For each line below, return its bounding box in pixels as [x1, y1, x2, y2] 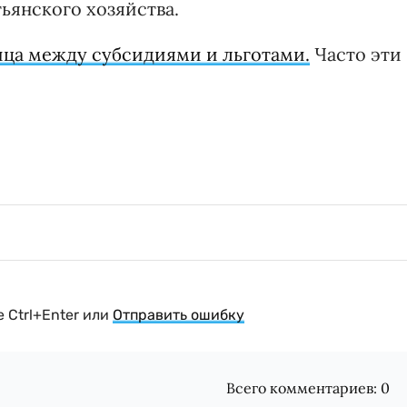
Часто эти [310, 43, 402, 66]
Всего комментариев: [226, 379, 382, 398]
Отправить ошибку [113, 306, 244, 324]
